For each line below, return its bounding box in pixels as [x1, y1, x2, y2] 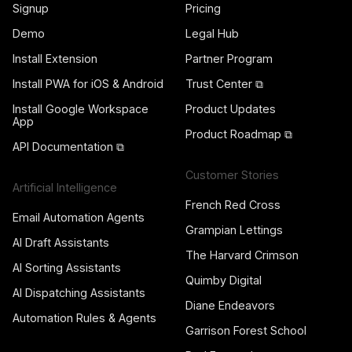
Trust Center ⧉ [185, 77, 263, 91]
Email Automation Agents [13, 211, 145, 225]
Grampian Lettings [185, 223, 283, 237]
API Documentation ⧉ [13, 140, 124, 154]
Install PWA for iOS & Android [13, 77, 163, 91]
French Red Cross [185, 198, 280, 212]
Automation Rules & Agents [13, 311, 156, 325]
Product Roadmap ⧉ [185, 127, 292, 141]
